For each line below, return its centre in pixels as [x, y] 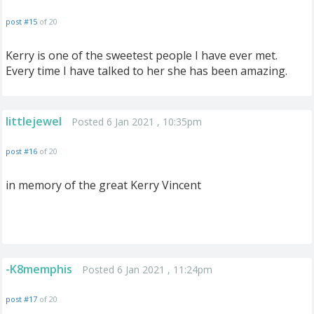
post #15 [21, 21]
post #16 [21, 151]
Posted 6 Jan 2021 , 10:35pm [137, 122]
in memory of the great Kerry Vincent [103, 185]
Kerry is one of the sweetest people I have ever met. [142, 55]
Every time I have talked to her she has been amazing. [146, 71]
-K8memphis [39, 269]
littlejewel [34, 121]
